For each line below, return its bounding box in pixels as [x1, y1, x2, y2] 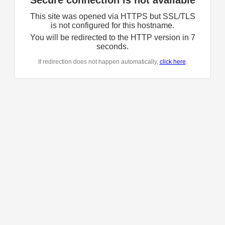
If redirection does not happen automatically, [38, 58, 160, 66]
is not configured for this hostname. [51, 21, 174, 30]
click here [159, 58, 186, 66]
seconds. [96, 42, 129, 51]
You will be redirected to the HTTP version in [30, 33, 191, 42]
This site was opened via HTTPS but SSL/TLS [30, 12, 195, 21]
